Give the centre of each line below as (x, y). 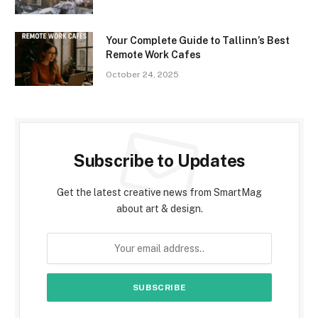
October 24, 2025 (142, 74)
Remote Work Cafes (153, 54)
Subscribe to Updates (159, 160)
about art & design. (159, 208)
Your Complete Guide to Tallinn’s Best (198, 40)
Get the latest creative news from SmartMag (159, 192)
